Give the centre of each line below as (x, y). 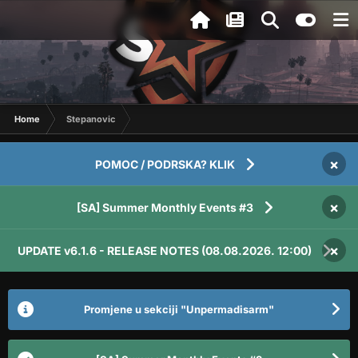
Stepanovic (91, 119)
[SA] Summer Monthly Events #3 (165, 207)
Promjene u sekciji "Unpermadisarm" (179, 309)
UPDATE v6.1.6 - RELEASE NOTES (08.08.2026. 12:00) (165, 251)
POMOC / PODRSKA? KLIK (165, 164)
